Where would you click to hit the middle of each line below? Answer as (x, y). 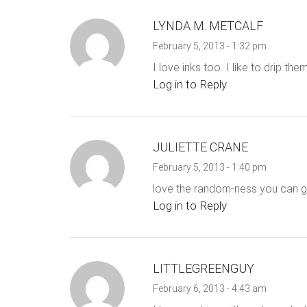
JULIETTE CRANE (200, 147)
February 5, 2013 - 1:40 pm (209, 168)
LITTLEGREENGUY (203, 269)
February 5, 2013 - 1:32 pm (209, 46)
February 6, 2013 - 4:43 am (209, 289)
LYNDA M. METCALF (208, 26)
